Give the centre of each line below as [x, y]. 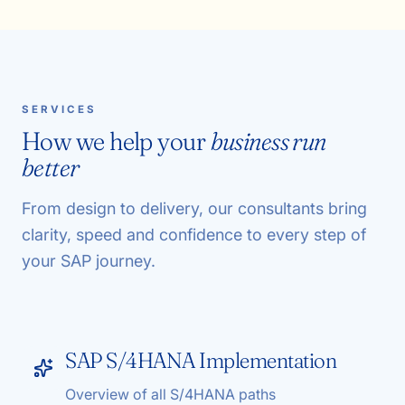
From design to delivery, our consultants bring [194, 208]
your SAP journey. [89, 261]
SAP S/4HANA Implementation [201, 360]
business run [268, 141]
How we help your [114, 141]
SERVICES [59, 109]
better [51, 167]
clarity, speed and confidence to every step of [194, 235]
